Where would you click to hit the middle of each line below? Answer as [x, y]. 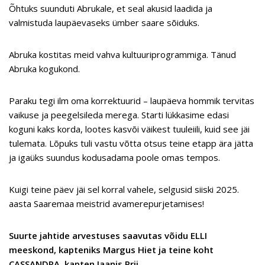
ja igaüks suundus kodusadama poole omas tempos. [114, 158]
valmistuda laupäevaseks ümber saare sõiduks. [104, 23]
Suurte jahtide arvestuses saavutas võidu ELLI [108, 236]
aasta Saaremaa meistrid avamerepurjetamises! [106, 204]
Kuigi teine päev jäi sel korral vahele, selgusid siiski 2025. [124, 190]
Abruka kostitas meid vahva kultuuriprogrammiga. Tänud [122, 55]
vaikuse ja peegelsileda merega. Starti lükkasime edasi [119, 115]
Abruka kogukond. [44, 69]
